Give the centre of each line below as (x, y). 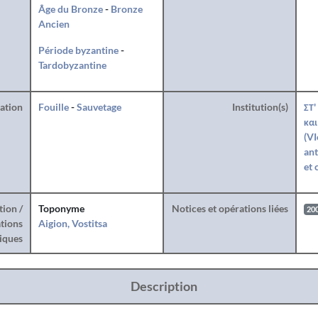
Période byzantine (78, 50)
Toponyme (61, 208)
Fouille (53, 107)
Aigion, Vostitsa (72, 223)
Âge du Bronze (70, 9)
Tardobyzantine (72, 65)
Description (164, 286)
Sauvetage (99, 107)
